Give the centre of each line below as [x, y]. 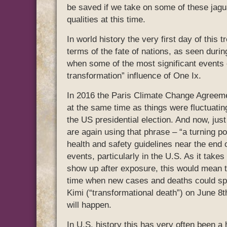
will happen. [89, 205]
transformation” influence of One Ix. [134, 76]
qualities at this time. [106, 20]
